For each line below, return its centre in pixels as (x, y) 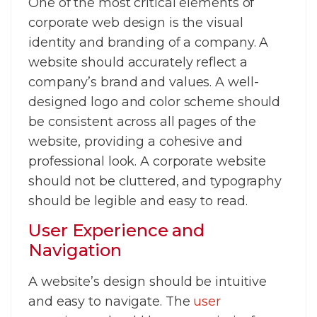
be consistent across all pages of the (143, 121)
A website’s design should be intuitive (148, 282)
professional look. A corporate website (148, 161)
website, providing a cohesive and (136, 141)
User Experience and (117, 231)
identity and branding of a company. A (149, 42)
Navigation (75, 250)
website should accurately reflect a (138, 62)
